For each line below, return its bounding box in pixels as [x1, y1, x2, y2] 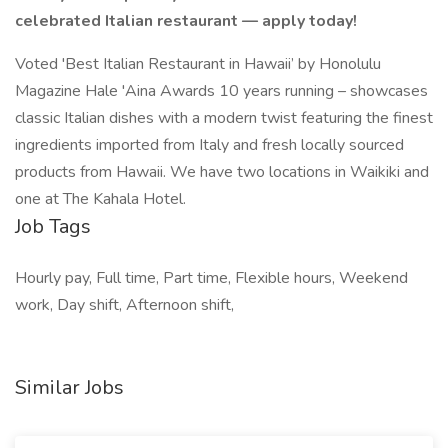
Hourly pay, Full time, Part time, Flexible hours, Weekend [15, 267, 408, 289]
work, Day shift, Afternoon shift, [15, 294, 234, 316]
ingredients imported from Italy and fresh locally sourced [15, 134, 404, 156]
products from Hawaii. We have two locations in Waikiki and [15, 161, 429, 183]
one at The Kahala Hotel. [15, 188, 186, 210]
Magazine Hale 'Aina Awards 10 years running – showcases [15, 80, 428, 102]
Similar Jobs [15, 374, 124, 401]
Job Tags [15, 213, 91, 240]
